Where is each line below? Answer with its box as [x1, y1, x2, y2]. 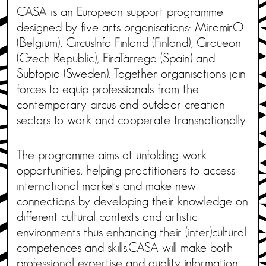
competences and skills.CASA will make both [17, 241, 233, 254]
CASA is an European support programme [17, 5, 223, 18]
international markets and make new [17, 179, 196, 192]
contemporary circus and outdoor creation [17, 98, 225, 111]
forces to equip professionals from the [17, 83, 199, 96]
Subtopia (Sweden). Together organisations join [17, 67, 246, 80]
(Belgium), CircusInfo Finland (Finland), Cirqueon [17, 36, 241, 49]
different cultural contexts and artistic [17, 210, 198, 223]
